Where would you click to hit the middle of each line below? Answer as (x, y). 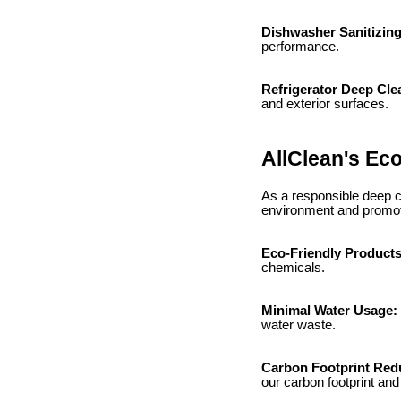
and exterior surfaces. (325, 103)
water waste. (299, 325)
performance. (300, 46)
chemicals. (293, 268)
